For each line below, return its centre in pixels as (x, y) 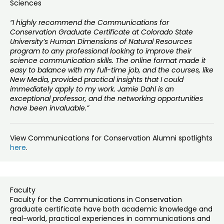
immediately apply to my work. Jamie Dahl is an (92, 89)
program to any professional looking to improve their (101, 51)
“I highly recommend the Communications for (89, 23)
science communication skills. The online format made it (108, 61)
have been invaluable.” (49, 108)
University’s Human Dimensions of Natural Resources (101, 42)
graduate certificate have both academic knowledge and (111, 209)
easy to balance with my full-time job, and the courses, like (112, 70)
